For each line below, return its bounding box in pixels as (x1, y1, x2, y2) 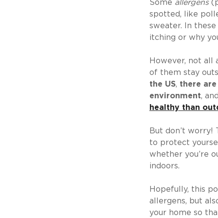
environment (149, 92, 201, 100)
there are (180, 80, 217, 88)
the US (149, 80, 176, 88)
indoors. (149, 162, 180, 170)
